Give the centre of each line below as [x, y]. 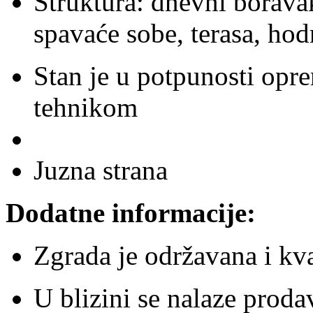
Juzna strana [101, 170]
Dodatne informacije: [131, 212]
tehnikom [86, 107]
